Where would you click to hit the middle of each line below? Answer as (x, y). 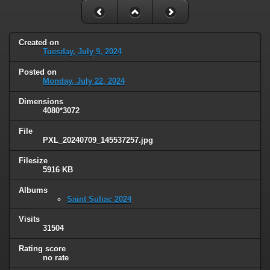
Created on (39, 42)
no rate (56, 258)
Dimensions (41, 101)
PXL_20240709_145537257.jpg (98, 140)
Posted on (38, 72)
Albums (33, 190)
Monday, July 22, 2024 (84, 81)
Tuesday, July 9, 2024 (82, 52)
